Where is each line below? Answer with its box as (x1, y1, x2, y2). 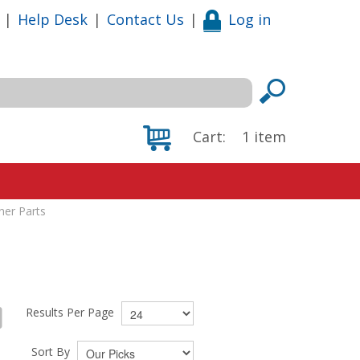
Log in (228, 9, 271, 29)
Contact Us (107, 9, 184, 29)
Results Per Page (26, 304, 118, 320)
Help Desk (18, 9, 88, 29)
